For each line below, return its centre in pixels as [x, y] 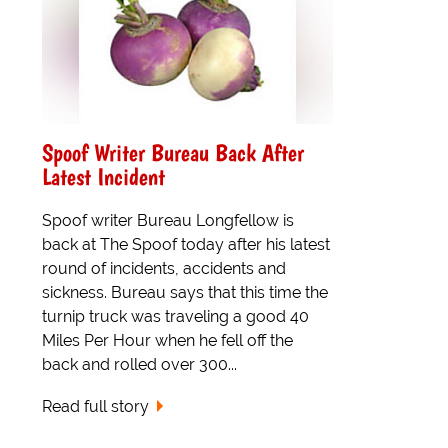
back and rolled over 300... [139, 364]
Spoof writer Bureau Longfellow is [168, 220]
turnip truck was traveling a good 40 [175, 316]
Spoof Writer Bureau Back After [173, 152]
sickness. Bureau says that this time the [185, 292]
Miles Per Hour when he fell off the [167, 340]
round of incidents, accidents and [164, 268]
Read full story [95, 407]
